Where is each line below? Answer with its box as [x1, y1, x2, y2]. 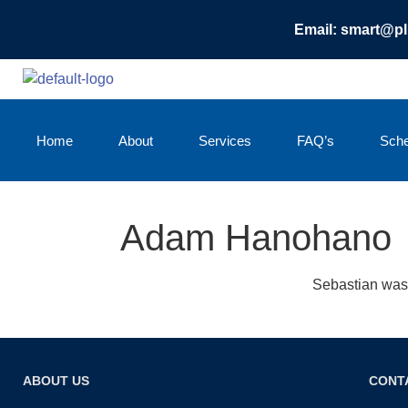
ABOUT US [23, 373, 89, 388]
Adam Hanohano [120, 218, 392, 258]
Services [199, 132, 251, 148]
